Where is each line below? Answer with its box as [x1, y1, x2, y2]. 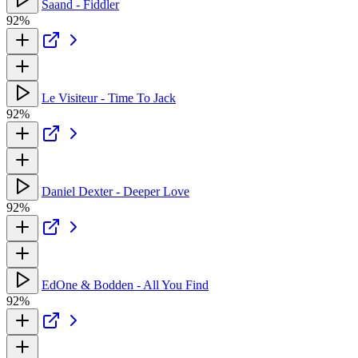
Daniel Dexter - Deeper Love [42, 184, 189, 198]
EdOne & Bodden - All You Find [42, 277, 209, 292]
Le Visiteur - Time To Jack [42, 90, 176, 105]
